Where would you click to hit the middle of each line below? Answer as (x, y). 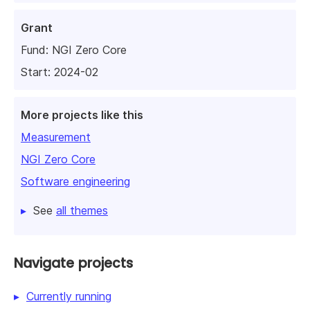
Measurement (56, 137)
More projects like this (82, 115)
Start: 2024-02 (60, 72)
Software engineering (75, 182)
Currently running (69, 297)
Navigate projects (73, 264)
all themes (82, 211)
